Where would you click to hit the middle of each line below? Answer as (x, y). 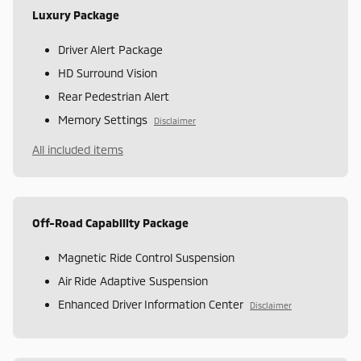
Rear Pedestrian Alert (114, 96)
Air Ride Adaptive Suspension (133, 280)
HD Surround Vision (108, 73)
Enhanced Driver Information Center (151, 304)
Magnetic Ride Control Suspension (146, 257)
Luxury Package (76, 15)
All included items (78, 149)
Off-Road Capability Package (110, 222)
